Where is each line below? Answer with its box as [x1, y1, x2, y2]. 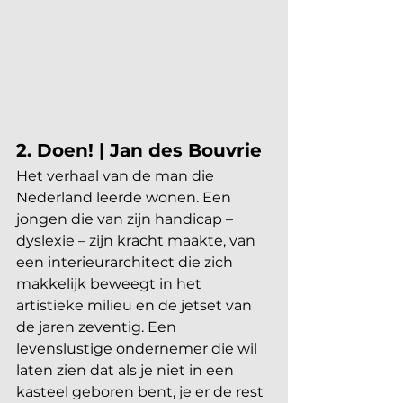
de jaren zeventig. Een [16, 318, 180, 336]
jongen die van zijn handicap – [16, 210, 237, 228]
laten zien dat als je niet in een [16, 362, 237, 380]
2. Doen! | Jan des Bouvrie [16, 139, 262, 162]
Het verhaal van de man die [16, 167, 218, 185]
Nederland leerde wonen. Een [16, 189, 235, 207]
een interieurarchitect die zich [16, 254, 237, 272]
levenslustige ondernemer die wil [16, 340, 261, 358]
